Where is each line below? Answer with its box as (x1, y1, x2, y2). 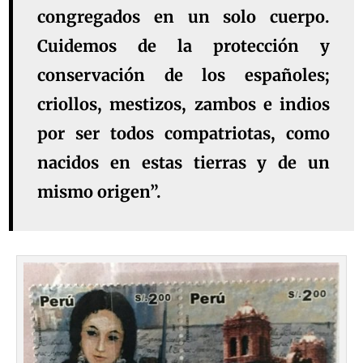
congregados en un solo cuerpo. (37, 6, 330, 28)
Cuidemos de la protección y (37, 36, 330, 57)
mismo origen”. (37, 181, 162, 203)
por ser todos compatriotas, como (37, 123, 330, 144)
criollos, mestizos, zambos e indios (37, 94, 330, 115)
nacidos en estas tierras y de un (37, 152, 330, 173)
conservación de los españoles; (37, 65, 330, 86)
